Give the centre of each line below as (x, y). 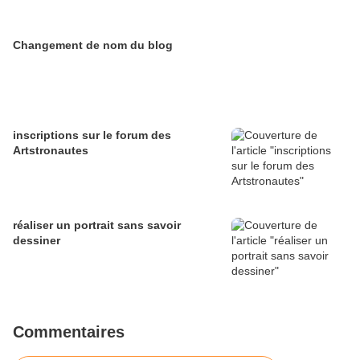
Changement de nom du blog (93, 45)
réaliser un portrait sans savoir (97, 225)
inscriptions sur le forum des (92, 135)
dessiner (37, 240)
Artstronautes (51, 150)
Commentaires (69, 332)
